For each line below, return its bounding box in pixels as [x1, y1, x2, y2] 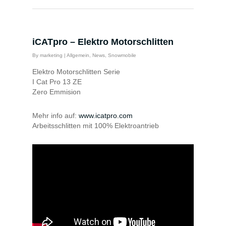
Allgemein [67, 52, 89, 58]
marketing [40, 52, 63, 58]
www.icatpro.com [79, 111, 133, 120]
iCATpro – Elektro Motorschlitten [32, 37, 174, 47]
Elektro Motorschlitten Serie [32, 68, 120, 76]
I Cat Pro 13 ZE [32, 78, 82, 86]
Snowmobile [108, 52, 136, 58]
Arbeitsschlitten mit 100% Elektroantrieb [32, 122, 159, 130]
